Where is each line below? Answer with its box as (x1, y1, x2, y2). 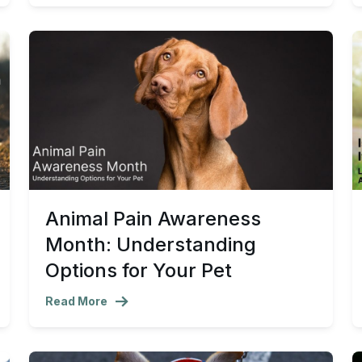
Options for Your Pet (45, 259, 232, 283)
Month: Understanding (45, 233, 256, 257)
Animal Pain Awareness (45, 207, 261, 231)
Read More (45, 294, 107, 309)
